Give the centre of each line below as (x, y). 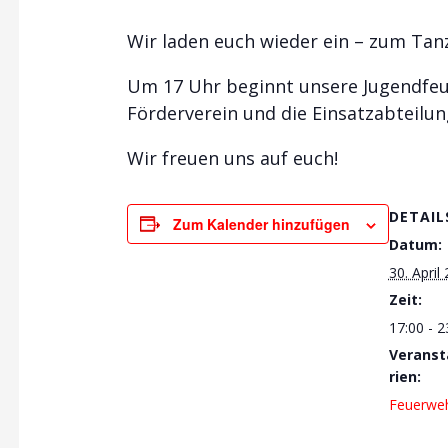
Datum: (415, 244)
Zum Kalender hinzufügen (261, 223)
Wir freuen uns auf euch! (232, 157)
